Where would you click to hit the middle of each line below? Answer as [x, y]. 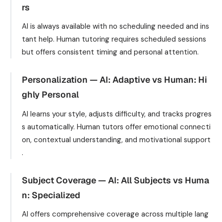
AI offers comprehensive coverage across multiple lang [115, 214]
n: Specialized [51, 195]
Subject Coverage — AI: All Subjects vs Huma [115, 180]
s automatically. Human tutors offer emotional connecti [116, 127]
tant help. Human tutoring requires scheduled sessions [114, 39]
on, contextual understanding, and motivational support [116, 139]
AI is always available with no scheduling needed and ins [115, 26]
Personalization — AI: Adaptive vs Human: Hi [114, 80]
